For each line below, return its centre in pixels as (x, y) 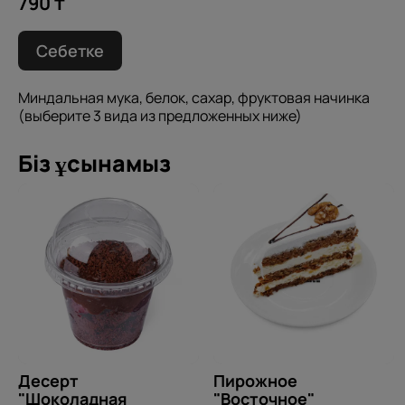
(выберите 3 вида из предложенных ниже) (160, 116)
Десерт (48, 381)
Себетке (70, 51)
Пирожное (255, 381)
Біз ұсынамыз (94, 164)
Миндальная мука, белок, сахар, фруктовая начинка (194, 98)
